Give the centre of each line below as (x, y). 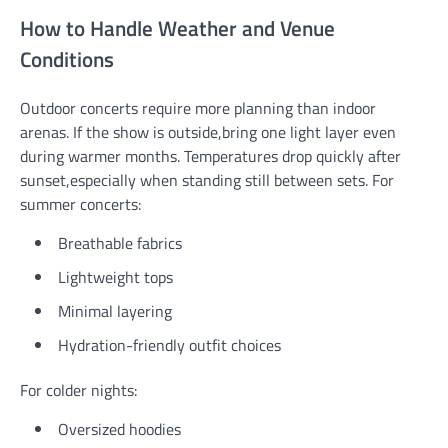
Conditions (67, 58)
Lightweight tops (115, 276)
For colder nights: (78, 389)
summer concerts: (80, 203)
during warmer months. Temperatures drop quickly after (210, 155)
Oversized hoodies (119, 428)
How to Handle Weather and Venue (177, 27)
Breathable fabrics (120, 242)
